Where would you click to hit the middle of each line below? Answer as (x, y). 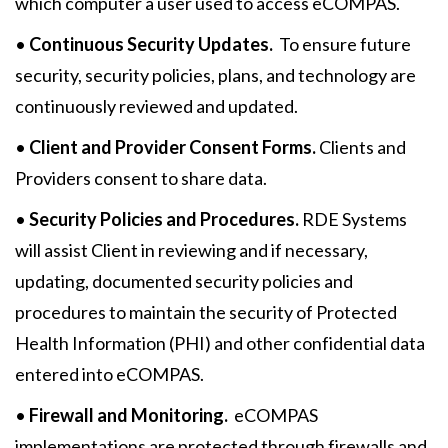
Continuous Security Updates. (151, 44)
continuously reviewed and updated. (156, 106)
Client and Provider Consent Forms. (172, 147)
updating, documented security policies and (184, 281)
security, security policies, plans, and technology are (215, 75)
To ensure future (342, 44)
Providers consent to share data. (141, 178)
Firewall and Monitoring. (128, 415)
